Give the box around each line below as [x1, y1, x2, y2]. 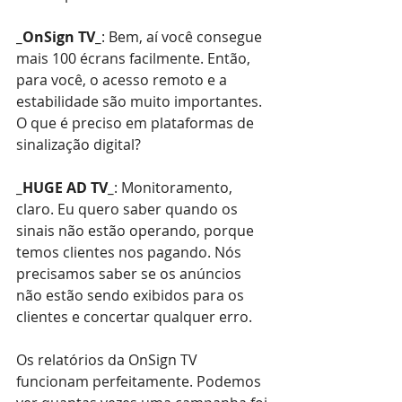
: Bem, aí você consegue [101, 26, 266, 47]
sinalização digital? [16, 134, 141, 154]
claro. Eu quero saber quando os [16, 198, 241, 219]
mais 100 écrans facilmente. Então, [16, 48, 254, 68]
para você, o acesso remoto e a [16, 69, 231, 90]
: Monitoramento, [114, 177, 236, 197]
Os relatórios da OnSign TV [16, 349, 201, 370]
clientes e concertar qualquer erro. [16, 306, 252, 327]
